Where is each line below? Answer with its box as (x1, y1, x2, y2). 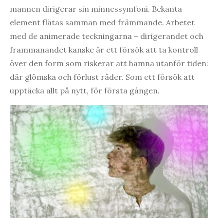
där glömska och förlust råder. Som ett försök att (10, 72, 195, 82)
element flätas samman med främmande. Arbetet (10, 18, 195, 28)
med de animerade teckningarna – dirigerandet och (10, 31, 203, 41)
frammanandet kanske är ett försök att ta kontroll (10, 45, 198, 55)
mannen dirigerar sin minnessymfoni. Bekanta (10, 4, 182, 14)
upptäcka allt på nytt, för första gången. (10, 86, 160, 96)
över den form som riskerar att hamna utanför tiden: (10, 58, 208, 69)
